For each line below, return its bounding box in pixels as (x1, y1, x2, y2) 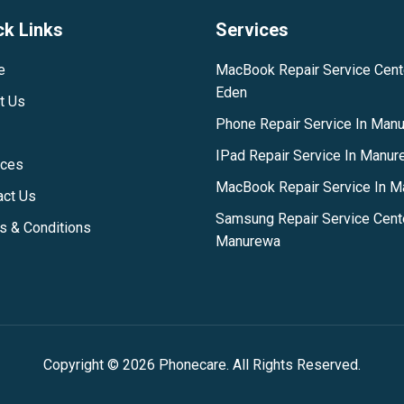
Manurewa (216, 233, 280, 250)
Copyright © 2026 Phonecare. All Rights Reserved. (43, 356, 361, 373)
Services (216, 19, 289, 41)
